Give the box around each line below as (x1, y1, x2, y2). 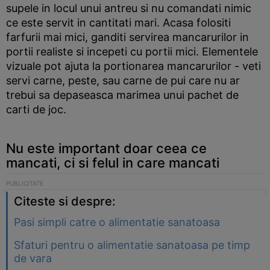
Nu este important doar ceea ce (6, 140, 207, 156)
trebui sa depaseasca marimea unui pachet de (6, 89, 239, 101)
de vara (14, 252, 52, 265)
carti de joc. (6, 103, 66, 116)
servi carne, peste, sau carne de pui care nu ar (6, 74, 240, 87)
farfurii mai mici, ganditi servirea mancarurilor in (6, 31, 249, 43)
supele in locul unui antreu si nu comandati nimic (6, 2, 251, 14)
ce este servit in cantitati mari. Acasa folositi (6, 16, 231, 29)
